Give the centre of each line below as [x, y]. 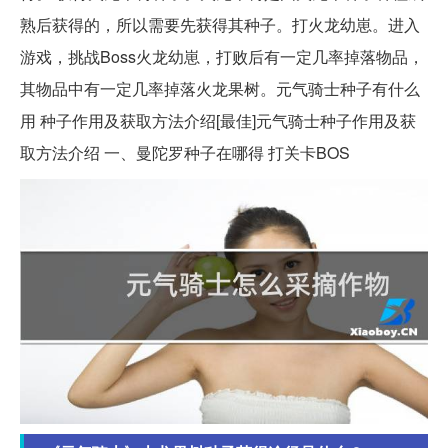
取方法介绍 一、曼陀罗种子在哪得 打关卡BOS [185, 153]
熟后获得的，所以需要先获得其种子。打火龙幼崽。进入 [220, 25]
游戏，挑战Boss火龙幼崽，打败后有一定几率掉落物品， [222, 57]
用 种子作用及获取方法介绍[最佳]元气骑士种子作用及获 [218, 121]
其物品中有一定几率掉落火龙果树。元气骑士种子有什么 [220, 89]
